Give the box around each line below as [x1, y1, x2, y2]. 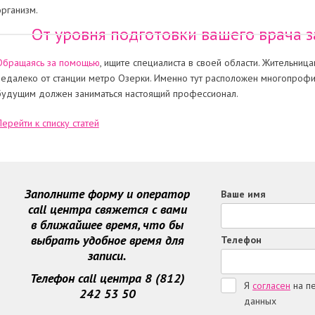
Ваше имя [221, 188, 266, 200]
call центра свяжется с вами [27, 201, 187, 217]
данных [244, 295, 277, 307]
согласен [252, 279, 291, 292]
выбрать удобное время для [30, 232, 184, 248]
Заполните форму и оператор [25, 186, 191, 202]
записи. [88, 247, 127, 264]
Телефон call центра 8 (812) [30, 270, 185, 286]
